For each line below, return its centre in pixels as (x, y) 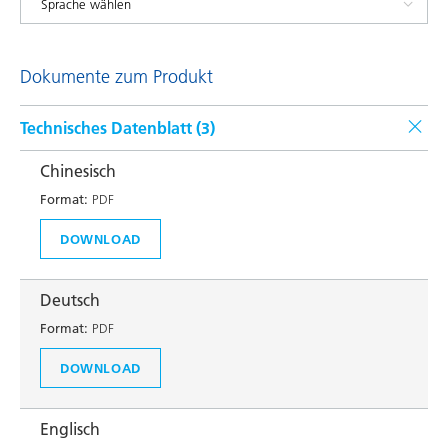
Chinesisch (78, 171)
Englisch (70, 429)
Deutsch (70, 300)
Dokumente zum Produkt (116, 76)
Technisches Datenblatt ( (110, 128)
